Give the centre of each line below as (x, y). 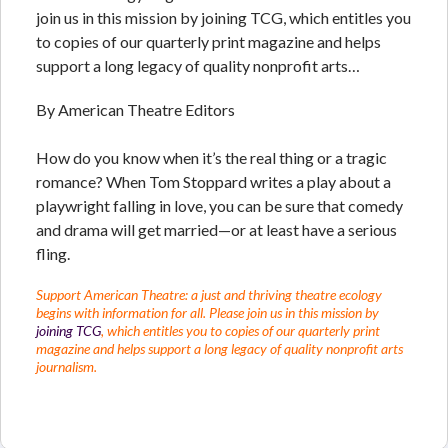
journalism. (66, 366)
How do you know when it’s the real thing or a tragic (211, 157)
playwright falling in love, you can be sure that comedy (219, 205)
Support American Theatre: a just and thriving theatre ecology (209, 294)
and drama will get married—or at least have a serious (216, 229)
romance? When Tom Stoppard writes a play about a (213, 181)
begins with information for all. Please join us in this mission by (207, 312)
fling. (53, 253)
